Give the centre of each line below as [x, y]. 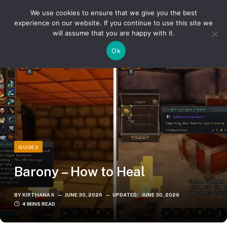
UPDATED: [125, 195]
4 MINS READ [39, 204]
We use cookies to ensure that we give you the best [113, 13]
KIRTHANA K [39, 195]
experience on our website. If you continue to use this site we [113, 23]
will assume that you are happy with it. [113, 33]
